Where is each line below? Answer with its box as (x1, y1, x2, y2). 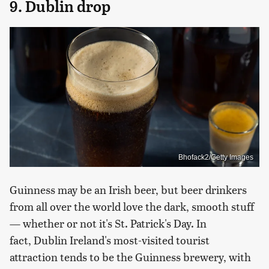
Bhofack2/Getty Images (178, 153, 253, 162)
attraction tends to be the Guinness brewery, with (10, 249, 251, 265)
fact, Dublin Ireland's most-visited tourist (10, 232, 210, 248)
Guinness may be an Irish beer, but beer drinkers (10, 182, 247, 198)
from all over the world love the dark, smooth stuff (10, 199, 254, 214)
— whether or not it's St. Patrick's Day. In (10, 216, 207, 231)
